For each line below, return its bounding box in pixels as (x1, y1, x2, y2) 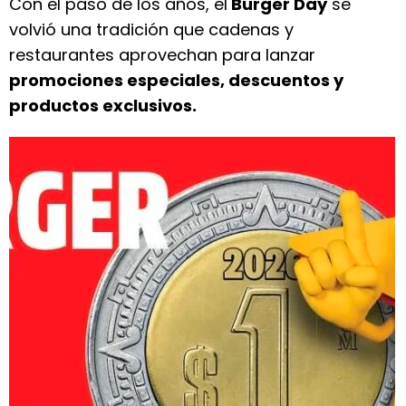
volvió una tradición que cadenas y (9, 18, 294, 41)
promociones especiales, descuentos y (9, 69, 343, 92)
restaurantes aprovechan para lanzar (9, 43, 315, 66)
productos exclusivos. (9, 94, 197, 117)
